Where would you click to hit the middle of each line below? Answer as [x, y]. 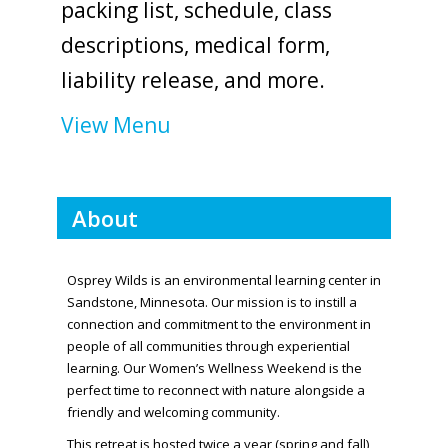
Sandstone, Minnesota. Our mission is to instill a [211, 301]
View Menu [115, 124]
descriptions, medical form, [195, 44]
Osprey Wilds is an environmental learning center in [223, 279]
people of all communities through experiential [208, 345]
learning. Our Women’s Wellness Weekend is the [214, 367]
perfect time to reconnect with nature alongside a [215, 389]
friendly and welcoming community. [174, 411]
